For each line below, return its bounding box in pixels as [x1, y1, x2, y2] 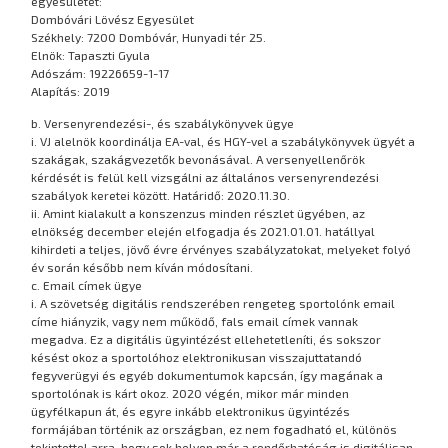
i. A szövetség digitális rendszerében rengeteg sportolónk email [31, 296, 396, 311]
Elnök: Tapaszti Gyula [31, 47, 151, 62]
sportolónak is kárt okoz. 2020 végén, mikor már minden [31, 386, 350, 401]
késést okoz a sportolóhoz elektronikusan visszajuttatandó [31, 350, 363, 365]
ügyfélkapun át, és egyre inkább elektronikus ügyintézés [31, 404, 351, 419]
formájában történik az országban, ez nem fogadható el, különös [31, 422, 398, 437]
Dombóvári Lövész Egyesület [31, 11, 195, 26]
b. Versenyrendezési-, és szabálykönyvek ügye [31, 116, 295, 131]
